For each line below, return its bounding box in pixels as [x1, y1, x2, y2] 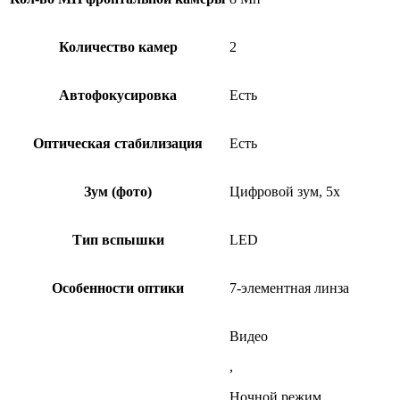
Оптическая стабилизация [33, 135, 203, 151]
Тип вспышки [71, 231, 164, 247]
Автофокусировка [59, 87, 177, 103]
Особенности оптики [52, 279, 184, 296]
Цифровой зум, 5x [229, 183, 340, 199]
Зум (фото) [84, 183, 152, 199]
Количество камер [58, 38, 178, 54]
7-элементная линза [229, 279, 349, 296]
